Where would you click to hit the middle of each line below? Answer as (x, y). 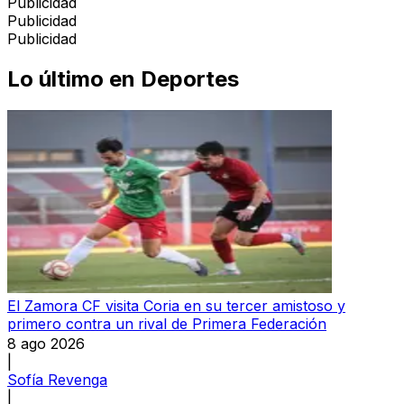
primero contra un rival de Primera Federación (167, 323)
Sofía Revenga (57, 379)
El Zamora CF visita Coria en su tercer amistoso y (176, 305)
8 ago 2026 (46, 343)
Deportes (190, 78)
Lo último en (71, 78)
